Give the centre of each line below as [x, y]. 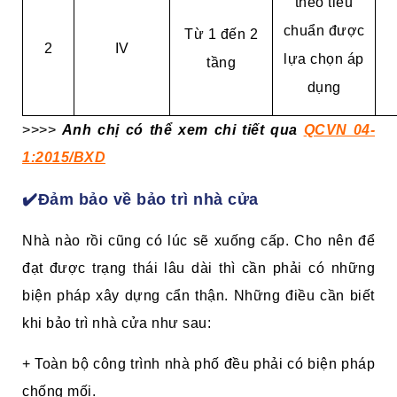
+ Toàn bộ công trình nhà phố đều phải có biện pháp [198, 363]
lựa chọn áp [324, 58]
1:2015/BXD [64, 157]
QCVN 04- [339, 129]
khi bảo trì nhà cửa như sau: [117, 323]
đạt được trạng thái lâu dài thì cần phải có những [198, 268]
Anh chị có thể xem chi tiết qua [183, 129]
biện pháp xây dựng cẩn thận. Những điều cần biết [198, 295]
